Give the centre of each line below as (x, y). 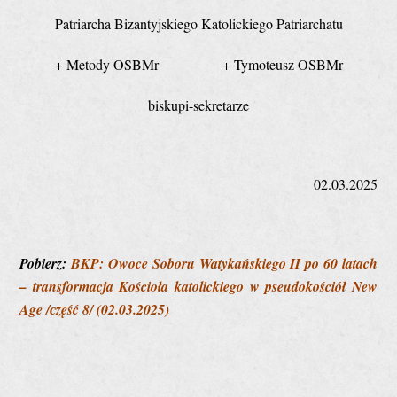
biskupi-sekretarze (198, 105)
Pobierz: (46, 263)
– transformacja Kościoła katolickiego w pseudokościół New (198, 286)
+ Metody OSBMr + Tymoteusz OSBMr (198, 64)
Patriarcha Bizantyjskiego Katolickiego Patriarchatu (198, 23)
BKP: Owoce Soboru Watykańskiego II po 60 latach (224, 263)
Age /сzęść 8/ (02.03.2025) (95, 309)
